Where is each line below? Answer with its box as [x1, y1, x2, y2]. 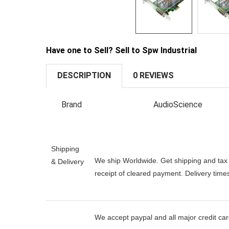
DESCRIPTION [57, 71, 111, 81]
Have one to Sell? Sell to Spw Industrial [46, 45, 197, 55]
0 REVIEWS [133, 71, 174, 81]
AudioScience [153, 99, 202, 109]
